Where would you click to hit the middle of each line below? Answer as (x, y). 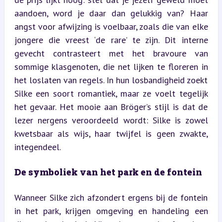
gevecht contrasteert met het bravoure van (111, 53)
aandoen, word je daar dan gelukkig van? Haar (111, 13)
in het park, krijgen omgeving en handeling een (111, 211)
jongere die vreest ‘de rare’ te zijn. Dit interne (111, 40)
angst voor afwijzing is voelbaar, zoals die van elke (111, 27)
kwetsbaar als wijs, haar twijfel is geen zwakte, (111, 134)
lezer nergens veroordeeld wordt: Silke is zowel (111, 120)
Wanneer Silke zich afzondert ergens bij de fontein (111, 197)
